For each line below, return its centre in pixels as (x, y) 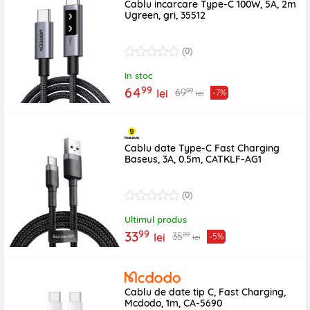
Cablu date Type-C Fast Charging (202, 148)
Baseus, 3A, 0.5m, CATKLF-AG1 (193, 159)
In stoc (139, 75)
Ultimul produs (156, 219)
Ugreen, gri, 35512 (165, 15)
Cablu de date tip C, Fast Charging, (205, 292)
